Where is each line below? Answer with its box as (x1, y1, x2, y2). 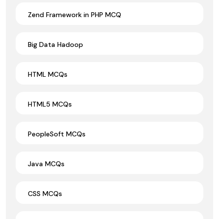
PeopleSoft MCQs (28, 129, 86, 138)
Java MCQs (28, 159, 65, 168)
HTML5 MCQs (28, 99, 72, 109)
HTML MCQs (28, 69, 67, 79)
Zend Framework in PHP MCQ (28, 10, 121, 19)
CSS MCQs (28, 189, 62, 198)
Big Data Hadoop (28, 40, 83, 49)
